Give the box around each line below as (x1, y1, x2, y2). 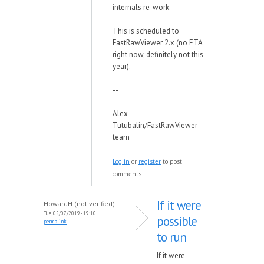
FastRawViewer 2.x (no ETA (113, 38, 202, 48)
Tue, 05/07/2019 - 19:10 (44, 210, 96, 216)
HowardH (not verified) (44, 199, 115, 208)
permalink (44, 218, 67, 225)
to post (161, 157, 182, 166)
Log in (113, 157, 130, 166)
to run (157, 229, 186, 245)
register (138, 157, 161, 166)
